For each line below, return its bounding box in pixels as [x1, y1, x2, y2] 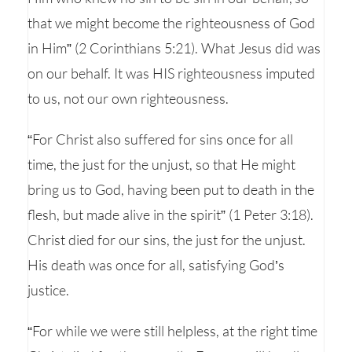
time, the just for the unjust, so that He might [27, 156, 295, 173]
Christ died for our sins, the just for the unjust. [27, 231, 306, 248]
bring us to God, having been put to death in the [27, 181, 314, 198]
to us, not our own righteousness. [27, 90, 229, 107]
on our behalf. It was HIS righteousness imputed [27, 64, 315, 82]
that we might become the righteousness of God [27, 14, 315, 31]
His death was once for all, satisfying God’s [27, 256, 284, 273]
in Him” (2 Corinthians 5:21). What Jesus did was [27, 39, 321, 57]
